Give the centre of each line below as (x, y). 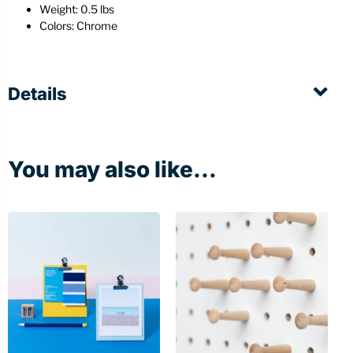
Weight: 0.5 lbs (77, 9)
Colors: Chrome (78, 26)
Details (37, 94)
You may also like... (112, 170)
